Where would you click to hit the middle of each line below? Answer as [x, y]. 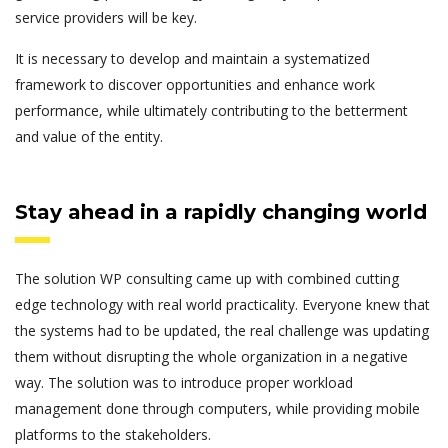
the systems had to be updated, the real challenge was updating [222, 331]
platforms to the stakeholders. [113, 435]
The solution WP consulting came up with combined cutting [207, 279]
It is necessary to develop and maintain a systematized [192, 59]
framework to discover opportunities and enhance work [195, 85]
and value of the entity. [89, 137]
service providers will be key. [106, 18]
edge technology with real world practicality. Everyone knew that [222, 305]
